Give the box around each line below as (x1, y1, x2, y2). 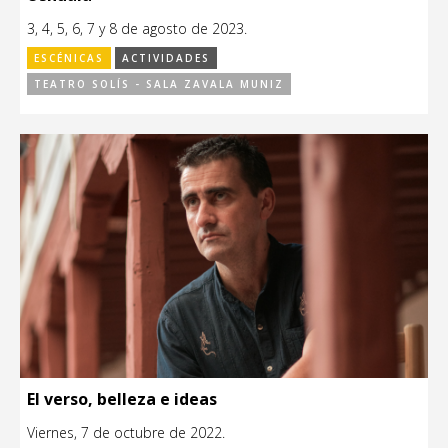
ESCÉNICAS (34, 50, 104, 65)
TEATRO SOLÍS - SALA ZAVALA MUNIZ (34, 76, 284, 91)
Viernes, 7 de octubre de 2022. (27, 423, 225, 443)
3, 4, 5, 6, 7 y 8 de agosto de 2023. (27, 18, 247, 38)
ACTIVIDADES (122, 50, 210, 65)
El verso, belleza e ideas (27, 388, 217, 411)
